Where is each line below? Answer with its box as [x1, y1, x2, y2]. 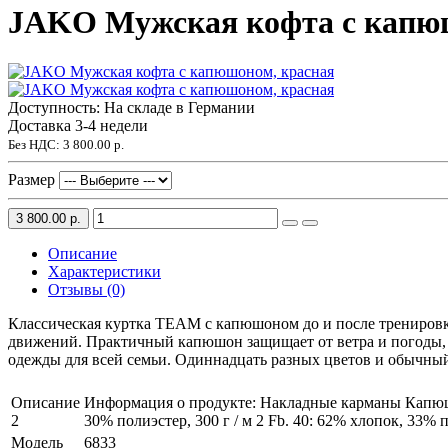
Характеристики [48, 262, 161, 280]
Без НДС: [8, 136, 63, 152]
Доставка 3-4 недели [8, 116, 148, 134]
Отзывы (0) [48, 280, 125, 298]
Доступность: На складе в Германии [8, 98, 255, 116]
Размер [8, 170, 55, 188]
